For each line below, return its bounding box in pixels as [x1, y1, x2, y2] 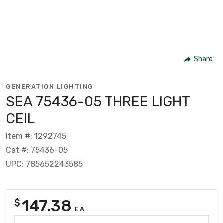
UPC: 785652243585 [6, 159, 83, 169]
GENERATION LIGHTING [6, 82, 93, 90]
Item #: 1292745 [6, 131, 66, 141]
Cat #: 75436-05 [6, 145, 68, 155]
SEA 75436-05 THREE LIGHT [6, 93, 190, 110]
